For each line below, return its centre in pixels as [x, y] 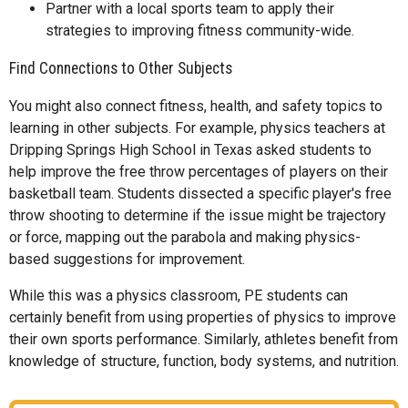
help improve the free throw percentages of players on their [199, 171]
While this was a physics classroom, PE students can [178, 295]
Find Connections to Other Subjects [121, 69]
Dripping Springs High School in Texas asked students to [190, 149]
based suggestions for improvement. [127, 259]
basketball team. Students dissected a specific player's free [200, 193]
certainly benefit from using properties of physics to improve [203, 317]
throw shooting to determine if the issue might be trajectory [198, 215]
